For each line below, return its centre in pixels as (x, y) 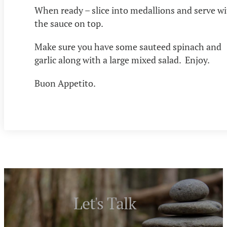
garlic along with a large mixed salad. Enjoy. (122, 60)
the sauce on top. (69, 24)
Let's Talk (105, 203)
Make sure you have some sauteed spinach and (128, 47)
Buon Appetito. (65, 83)
